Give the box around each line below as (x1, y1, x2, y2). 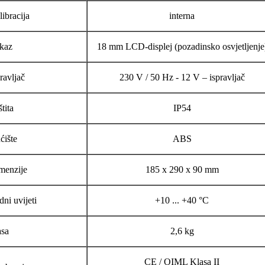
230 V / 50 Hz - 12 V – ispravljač (119, 72, 245, 83)
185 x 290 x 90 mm (145, 164, 219, 175)
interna (169, 11, 195, 21)
